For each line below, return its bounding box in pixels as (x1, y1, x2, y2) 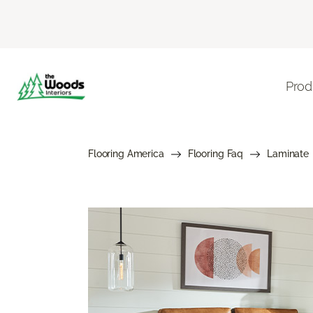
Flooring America (88, 147, 164, 159)
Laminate (267, 147, 309, 159)
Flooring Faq (187, 147, 244, 159)
